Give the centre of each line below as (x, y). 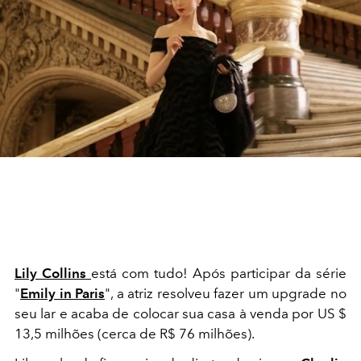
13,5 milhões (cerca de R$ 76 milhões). (136, 334)
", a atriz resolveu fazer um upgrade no (226, 293)
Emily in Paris (63, 293)
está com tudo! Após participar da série (219, 273)
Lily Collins (53, 273)
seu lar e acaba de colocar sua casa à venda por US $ (180, 313)
